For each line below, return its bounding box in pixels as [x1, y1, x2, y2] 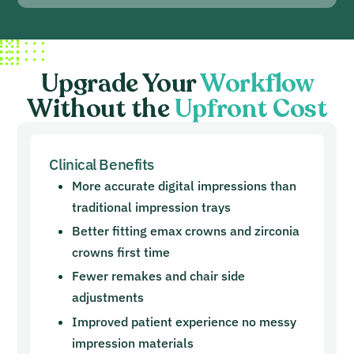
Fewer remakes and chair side [72, 268, 246, 284]
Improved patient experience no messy [72, 313, 297, 330]
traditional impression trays [72, 199, 232, 216]
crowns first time [72, 244, 171, 261]
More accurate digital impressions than [72, 178, 297, 194]
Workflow [200, 66, 314, 102]
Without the [26, 92, 175, 127]
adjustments [72, 289, 145, 306]
